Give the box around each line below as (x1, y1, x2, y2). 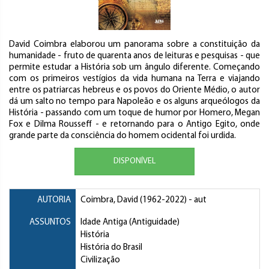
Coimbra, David (80, 196, 138, 205)
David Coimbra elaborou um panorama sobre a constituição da (9, 40, 260, 49)
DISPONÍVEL (113, 157, 156, 166)
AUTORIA (37, 196, 71, 205)
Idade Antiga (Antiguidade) (80, 218, 180, 227)
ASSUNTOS (29, 218, 71, 227)
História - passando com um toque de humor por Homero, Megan (9, 109, 260, 118)
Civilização (80, 256, 120, 265)
